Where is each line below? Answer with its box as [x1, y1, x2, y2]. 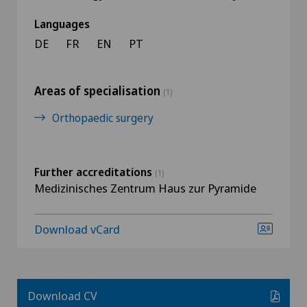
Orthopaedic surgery [52, 110, 153, 125]
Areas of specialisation [34, 83, 163, 99]
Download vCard [34, 221, 120, 237]
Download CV [27, 288, 97, 304]
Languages [34, 16, 90, 32]
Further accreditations [34, 164, 155, 180]
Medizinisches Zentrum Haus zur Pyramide [34, 180, 256, 196]
